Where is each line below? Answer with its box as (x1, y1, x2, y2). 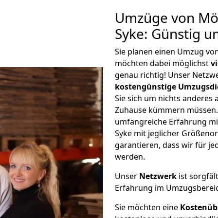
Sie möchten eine (115, 202, 180, 213)
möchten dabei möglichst (115, 58, 211, 69)
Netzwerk (139, 171, 177, 182)
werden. (115, 151, 145, 162)
